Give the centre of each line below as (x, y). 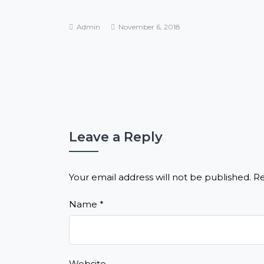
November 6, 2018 (148, 27)
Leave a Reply (116, 137)
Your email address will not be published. (160, 177)
